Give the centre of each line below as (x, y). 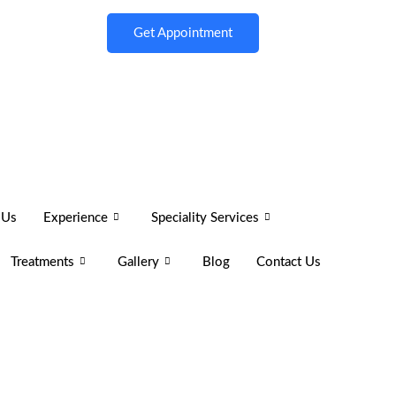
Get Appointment (183, 33)
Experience (75, 217)
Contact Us (288, 262)
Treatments (42, 262)
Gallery (138, 262)
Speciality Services (205, 217)
